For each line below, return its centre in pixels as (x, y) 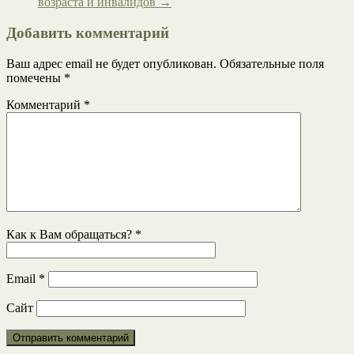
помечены (35, 77)
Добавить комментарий (88, 33)
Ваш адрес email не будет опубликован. (111, 63)
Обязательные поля (272, 63)
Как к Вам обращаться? (71, 234)
